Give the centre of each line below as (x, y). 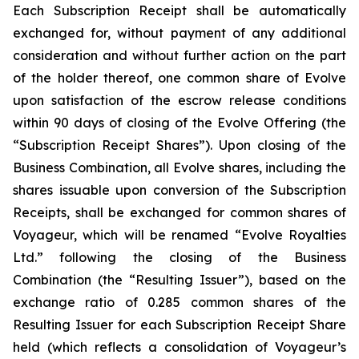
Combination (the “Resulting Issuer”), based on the (179, 280)
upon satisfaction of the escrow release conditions (179, 100)
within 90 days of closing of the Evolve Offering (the (179, 123)
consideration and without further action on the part (179, 55)
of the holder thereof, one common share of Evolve (179, 78)
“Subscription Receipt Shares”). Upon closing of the (179, 145)
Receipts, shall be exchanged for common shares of (179, 212)
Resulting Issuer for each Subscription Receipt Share (179, 325)
